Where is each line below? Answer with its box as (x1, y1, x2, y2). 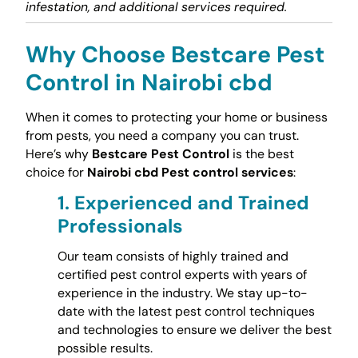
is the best (229, 145, 294, 163)
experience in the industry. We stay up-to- (57, 284, 308, 301)
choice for (25, 164, 87, 181)
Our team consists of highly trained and (57, 247, 288, 265)
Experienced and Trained (74, 189, 309, 215)
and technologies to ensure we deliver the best (57, 320, 332, 338)
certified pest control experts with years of (57, 265, 307, 283)
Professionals (57, 213, 183, 238)
